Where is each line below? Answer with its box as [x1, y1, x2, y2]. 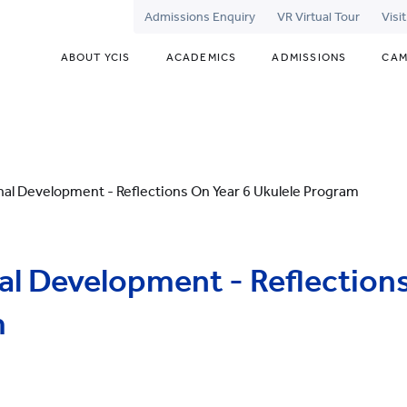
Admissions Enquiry [144, 9, 255, 25]
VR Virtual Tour [276, 9, 360, 25]
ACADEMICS [165, 51, 237, 64]
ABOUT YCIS [60, 51, 131, 64]
